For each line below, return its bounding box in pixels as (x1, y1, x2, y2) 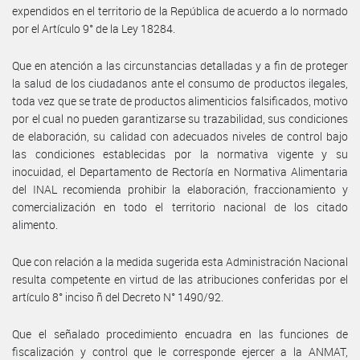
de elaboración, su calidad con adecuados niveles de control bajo (12, 128, 348, 144)
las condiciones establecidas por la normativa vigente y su (12, 145, 348, 162)
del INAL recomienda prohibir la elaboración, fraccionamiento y (12, 181, 348, 197)
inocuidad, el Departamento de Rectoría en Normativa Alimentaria (12, 163, 348, 179)
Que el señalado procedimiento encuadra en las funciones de (12, 325, 348, 342)
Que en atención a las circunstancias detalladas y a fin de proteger (12, 57, 348, 73)
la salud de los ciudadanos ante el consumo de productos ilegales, (12, 75, 348, 91)
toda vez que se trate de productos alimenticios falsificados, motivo (12, 92, 348, 108)
